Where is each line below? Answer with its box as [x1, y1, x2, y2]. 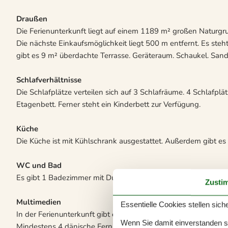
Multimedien [16, 196, 61, 207]
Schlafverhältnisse [16, 74, 81, 85]
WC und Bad [16, 160, 62, 170]
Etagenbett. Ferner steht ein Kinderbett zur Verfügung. [16, 99, 201, 109]
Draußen [16, 13, 47, 24]
